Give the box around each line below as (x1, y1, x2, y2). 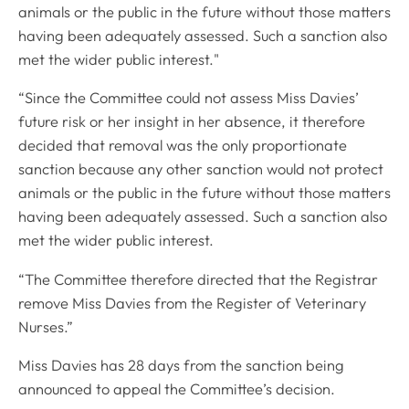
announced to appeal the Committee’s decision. (18, 380, 335, 399)
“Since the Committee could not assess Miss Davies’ (18, 89, 359, 108)
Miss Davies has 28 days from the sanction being (18, 356, 344, 375)
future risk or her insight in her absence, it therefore (18, 112, 365, 131)
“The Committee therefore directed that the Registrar (18, 269, 378, 288)
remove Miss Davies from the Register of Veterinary (18, 293, 366, 312)
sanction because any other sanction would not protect (18, 160, 383, 179)
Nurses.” (18, 317, 73, 336)
